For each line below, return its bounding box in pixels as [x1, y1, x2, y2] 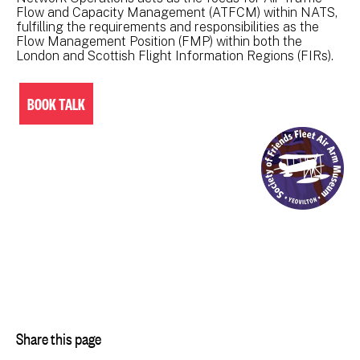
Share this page [16, 325, 101, 348]
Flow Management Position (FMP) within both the [16, 34, 302, 49]
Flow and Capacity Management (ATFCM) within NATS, [16, 5, 337, 20]
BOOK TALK [27, 93, 85, 114]
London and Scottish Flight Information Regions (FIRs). [16, 48, 333, 63]
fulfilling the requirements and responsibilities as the [16, 19, 319, 35]
